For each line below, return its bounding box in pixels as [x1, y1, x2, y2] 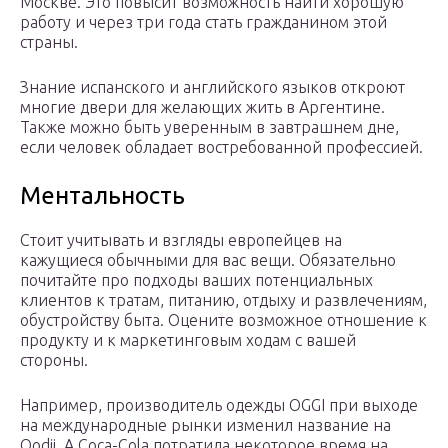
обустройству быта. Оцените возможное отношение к [20, 311, 427, 330]
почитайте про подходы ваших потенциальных [20, 271, 373, 290]
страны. [20, 33, 78, 52]
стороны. [20, 351, 92, 370]
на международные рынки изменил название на [20, 416, 391, 435]
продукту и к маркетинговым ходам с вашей [20, 331, 356, 350]
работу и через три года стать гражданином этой [20, 13, 387, 32]
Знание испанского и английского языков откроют [20, 78, 405, 97]
